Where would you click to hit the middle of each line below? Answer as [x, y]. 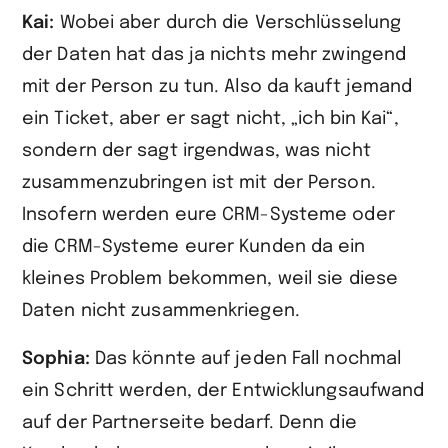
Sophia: [58, 359]
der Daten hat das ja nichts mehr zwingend [214, 55]
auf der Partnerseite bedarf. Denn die [189, 423]
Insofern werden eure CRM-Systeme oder [208, 215]
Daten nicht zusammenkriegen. [161, 311]
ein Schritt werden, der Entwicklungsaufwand [223, 391]
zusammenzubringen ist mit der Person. [199, 183]
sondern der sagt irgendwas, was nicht [196, 151]
